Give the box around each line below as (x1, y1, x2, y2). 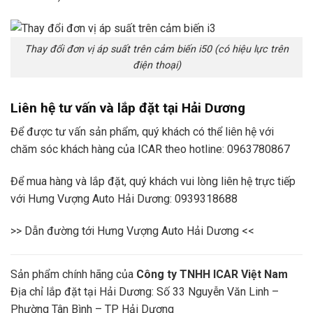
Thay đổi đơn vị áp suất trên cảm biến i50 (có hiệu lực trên (24, 43, 289, 55)
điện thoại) (132, 59, 181, 71)
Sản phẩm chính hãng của (10, 267, 136, 281)
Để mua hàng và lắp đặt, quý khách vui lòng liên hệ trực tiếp (10, 175, 296, 188)
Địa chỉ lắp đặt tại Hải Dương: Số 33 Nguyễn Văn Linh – (10, 284, 279, 298)
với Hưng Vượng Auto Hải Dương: (10, 192, 175, 205)
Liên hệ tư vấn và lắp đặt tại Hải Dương (10, 99, 245, 116)
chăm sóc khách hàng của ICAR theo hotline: (10, 143, 227, 156)
